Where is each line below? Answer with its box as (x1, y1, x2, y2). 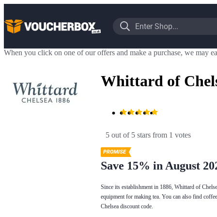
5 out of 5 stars (106, 130, 151, 139)
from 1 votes (153, 130, 191, 139)
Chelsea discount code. (101, 202, 153, 210)
